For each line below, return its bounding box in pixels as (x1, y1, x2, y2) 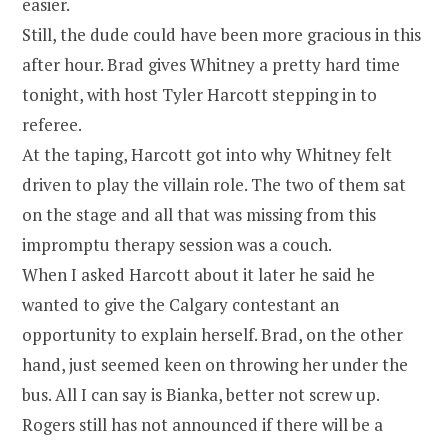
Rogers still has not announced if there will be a (22, 412, 383, 436)
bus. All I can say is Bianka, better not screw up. (22, 382, 380, 406)
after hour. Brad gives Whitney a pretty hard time (22, 52, 400, 76)
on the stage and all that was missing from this (22, 202, 376, 226)
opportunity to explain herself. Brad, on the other (22, 322, 403, 346)
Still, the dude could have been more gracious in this (22, 22, 421, 46)
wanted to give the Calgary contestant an (22, 292, 339, 316)
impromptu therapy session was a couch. (22, 232, 332, 256)
